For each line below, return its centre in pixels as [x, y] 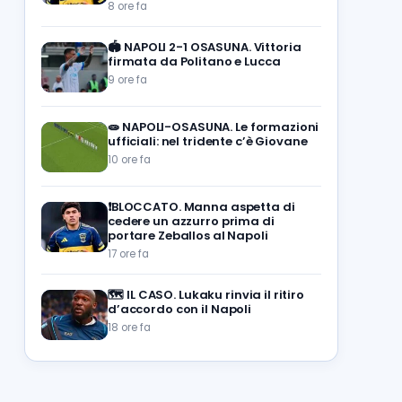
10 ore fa [129, 160]
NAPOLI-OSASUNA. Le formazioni [221, 127]
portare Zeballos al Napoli [188, 236]
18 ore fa [129, 328]
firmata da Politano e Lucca [194, 61]
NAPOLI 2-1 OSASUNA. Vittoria [213, 47]
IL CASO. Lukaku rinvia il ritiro [215, 295]
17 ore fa [128, 254]
